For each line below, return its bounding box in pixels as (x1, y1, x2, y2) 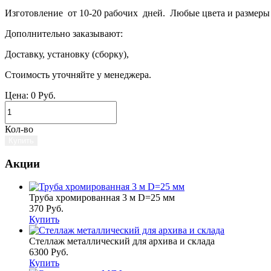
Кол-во (5, 123, 33, 134)
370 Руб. (29, 203, 64, 214)
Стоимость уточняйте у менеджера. (5, 69, 151, 80)
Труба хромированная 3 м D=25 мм (29, 192, 175, 203)
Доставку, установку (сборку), (5, 48, 131, 59)
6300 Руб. (29, 247, 68, 258)
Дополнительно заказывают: (5, 28, 123, 39)
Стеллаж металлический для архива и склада (29, 236, 215, 247)
